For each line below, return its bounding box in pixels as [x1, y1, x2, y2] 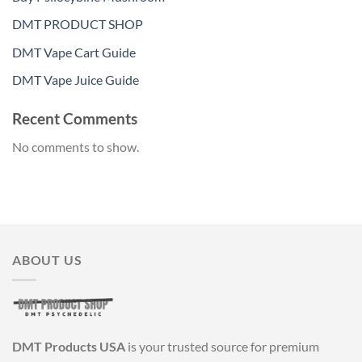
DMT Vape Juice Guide [12, 72, 139, 88]
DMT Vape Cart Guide [12, 44, 136, 60]
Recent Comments [12, 109, 137, 128]
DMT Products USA [12, 339, 125, 355]
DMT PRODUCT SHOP [12, 16, 143, 32]
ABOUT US [12, 251, 82, 267]
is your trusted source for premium [125, 339, 319, 355]
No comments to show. [12, 138, 139, 154]
